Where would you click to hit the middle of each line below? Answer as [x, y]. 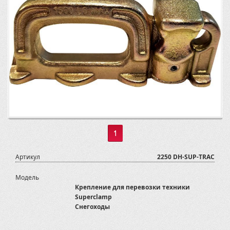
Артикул [28, 157]
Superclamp [94, 197]
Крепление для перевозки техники [133, 187]
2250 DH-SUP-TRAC [186, 157]
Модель [27, 177]
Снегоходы [93, 207]
